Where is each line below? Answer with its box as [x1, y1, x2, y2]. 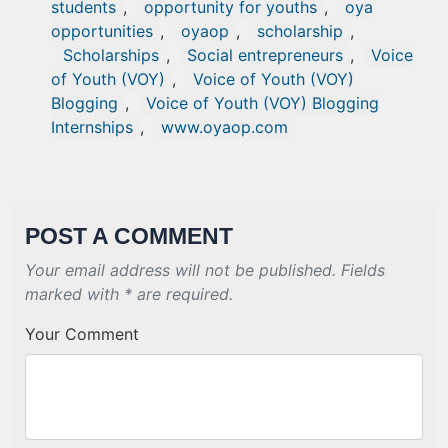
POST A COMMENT [25, 223, 233, 249]
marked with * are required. [25, 284, 233, 304]
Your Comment [25, 324, 139, 344]
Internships [51, 117, 133, 137]
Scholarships [63, 45, 159, 65]
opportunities [51, 21, 153, 41]
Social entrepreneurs [187, 45, 343, 65]
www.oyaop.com [161, 117, 288, 137]
